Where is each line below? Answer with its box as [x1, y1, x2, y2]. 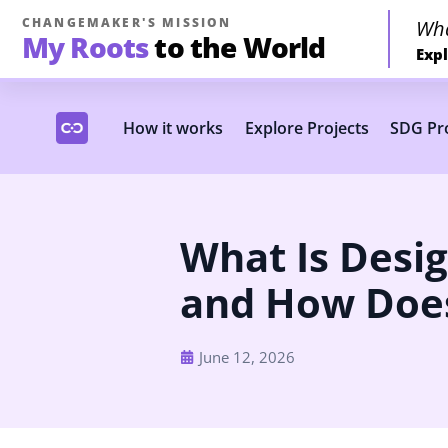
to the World [154, 28, 326, 66]
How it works [123, 117, 224, 139]
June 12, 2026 [199, 347, 295, 367]
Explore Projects [244, 117, 369, 139]
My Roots [22, 28, 149, 66]
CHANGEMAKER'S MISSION [22, 14, 232, 31]
